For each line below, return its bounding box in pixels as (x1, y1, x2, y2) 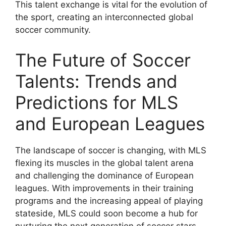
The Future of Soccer (15, 49, 191, 71)
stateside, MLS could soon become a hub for (15, 208, 198, 218)
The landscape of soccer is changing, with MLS (15, 145, 206, 155)
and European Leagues (15, 112, 205, 134)
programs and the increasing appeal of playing (15, 195, 203, 206)
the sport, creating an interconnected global (15, 12, 193, 23)
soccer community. (15, 25, 91, 35)
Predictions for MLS (15, 91, 178, 113)
